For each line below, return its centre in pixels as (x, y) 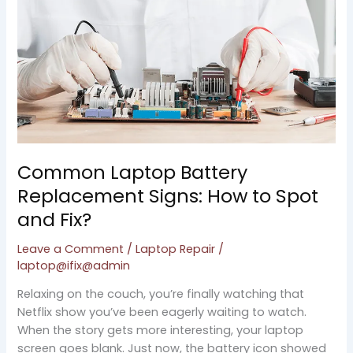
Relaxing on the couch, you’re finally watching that (161, 294)
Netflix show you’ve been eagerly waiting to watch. (162, 312)
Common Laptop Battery (133, 172)
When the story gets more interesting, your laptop (161, 331)
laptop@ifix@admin (74, 265)
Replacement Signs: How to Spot (168, 195)
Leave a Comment (71, 249)
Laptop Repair (176, 249)
